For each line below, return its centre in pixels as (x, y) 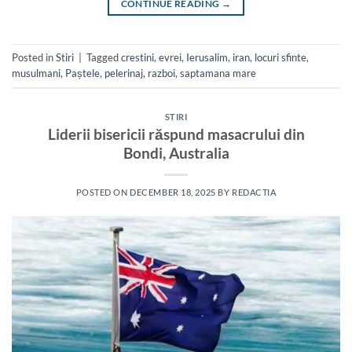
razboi (161, 73)
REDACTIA (254, 192)
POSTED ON (103, 192)
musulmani (36, 73)
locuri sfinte (280, 57)
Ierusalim (207, 57)
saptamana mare (218, 73)
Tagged (104, 57)
